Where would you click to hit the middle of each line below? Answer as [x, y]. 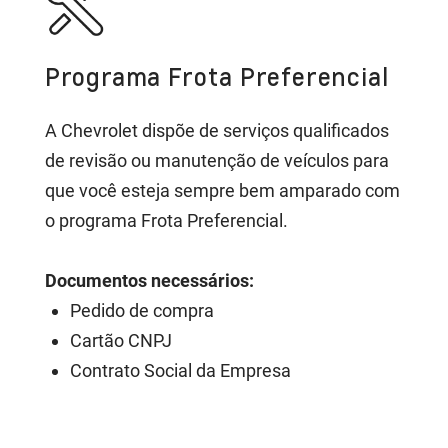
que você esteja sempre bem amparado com [222, 190]
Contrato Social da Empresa [180, 370]
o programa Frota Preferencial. [166, 220]
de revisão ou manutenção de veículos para [216, 160]
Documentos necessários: [149, 280]
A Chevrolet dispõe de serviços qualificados [216, 130]
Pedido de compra [141, 310]
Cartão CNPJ [120, 340]
